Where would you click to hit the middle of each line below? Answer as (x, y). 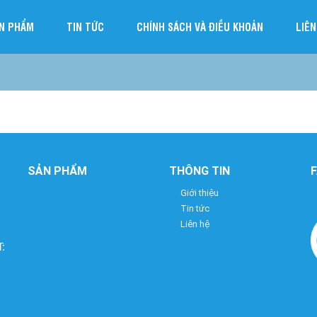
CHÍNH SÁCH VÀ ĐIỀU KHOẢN (200, 27)
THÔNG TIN (200, 171)
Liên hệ (195, 224)
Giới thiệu (200, 193)
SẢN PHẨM (57, 171)
